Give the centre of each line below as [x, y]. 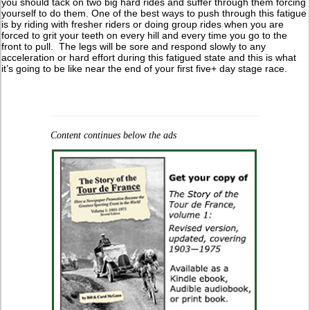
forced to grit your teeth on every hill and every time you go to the [145, 36]
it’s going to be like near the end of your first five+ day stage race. [145, 69]
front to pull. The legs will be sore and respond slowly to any [134, 47]
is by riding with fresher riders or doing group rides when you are [143, 25]
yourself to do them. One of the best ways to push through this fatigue [154, 13]
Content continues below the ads [113, 136]
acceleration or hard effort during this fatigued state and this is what [149, 58]
